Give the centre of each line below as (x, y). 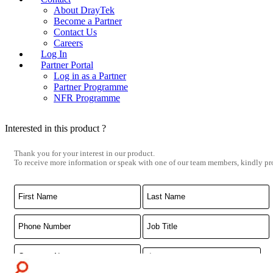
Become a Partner (88, 21)
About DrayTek (84, 10)
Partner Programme (91, 87)
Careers (68, 43)
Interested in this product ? (55, 128)
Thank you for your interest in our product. (84, 154)
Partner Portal (67, 65)
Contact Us (75, 32)
